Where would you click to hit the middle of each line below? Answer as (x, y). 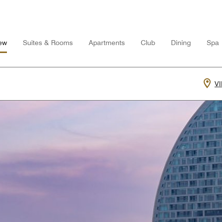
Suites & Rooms (48, 43)
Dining (181, 43)
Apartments (107, 43)
